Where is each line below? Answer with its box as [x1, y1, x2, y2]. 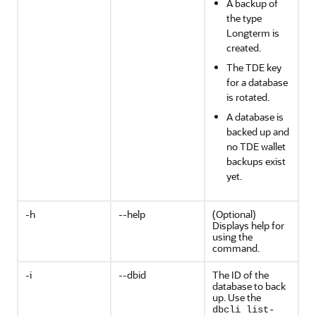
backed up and [226, 125, 289, 138]
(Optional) [212, 207, 256, 221]
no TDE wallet [226, 140, 286, 153]
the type [226, 11, 262, 25]
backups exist [226, 154, 286, 168]
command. [212, 241, 260, 255]
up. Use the [212, 291, 261, 304]
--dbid [119, 268, 146, 281]
